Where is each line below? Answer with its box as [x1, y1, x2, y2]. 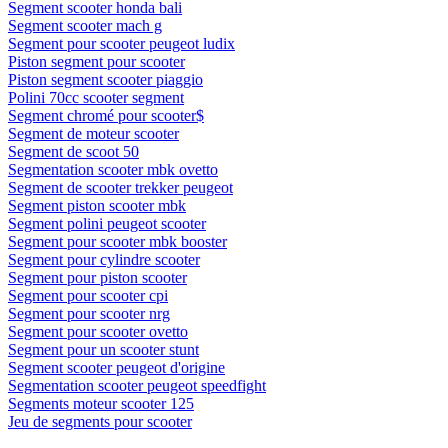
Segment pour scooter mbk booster [8, 232, 227, 250]
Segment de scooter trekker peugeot [8, 178, 233, 196]
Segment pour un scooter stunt [8, 340, 199, 358]
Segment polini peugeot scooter [8, 214, 206, 232]
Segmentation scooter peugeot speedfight [8, 376, 266, 394]
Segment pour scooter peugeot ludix [8, 34, 235, 52]
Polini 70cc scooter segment [8, 88, 184, 106]
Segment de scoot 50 [8, 142, 139, 160]
